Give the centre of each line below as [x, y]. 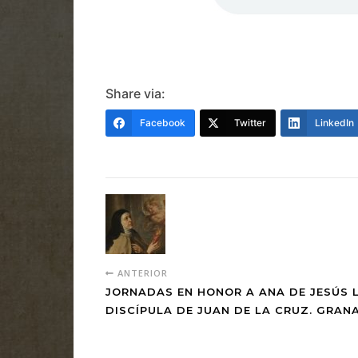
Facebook [163, 122]
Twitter [250, 122]
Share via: [135, 93]
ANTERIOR [141, 272]
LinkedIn [334, 122]
